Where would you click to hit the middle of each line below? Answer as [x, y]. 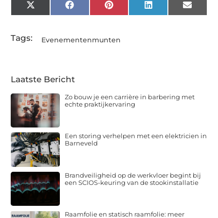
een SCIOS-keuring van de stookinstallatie [132, 182]
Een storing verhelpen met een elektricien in [136, 136]
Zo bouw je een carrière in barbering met [130, 97]
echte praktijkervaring [100, 104]
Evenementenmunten [81, 40]
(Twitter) [52, 17]
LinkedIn [171, 9]
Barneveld [82, 143]
